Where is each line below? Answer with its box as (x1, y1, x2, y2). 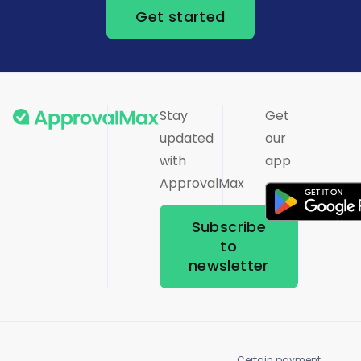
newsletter (188, 255, 269, 276)
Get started (135, 6, 226, 27)
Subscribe (191, 216, 267, 237)
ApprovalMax (159, 173, 244, 193)
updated (159, 128, 214, 147)
